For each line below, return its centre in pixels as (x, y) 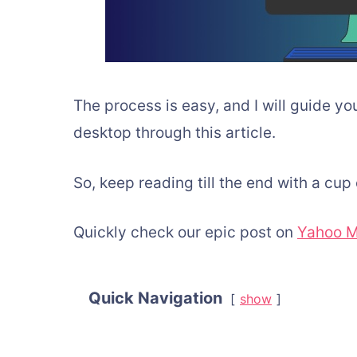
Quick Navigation (155, 298)
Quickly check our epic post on (185, 232)
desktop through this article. (175, 133)
